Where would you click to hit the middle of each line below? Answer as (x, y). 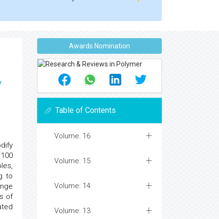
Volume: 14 (72, 186)
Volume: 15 (72, 161)
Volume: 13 (72, 211)
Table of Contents (86, 110)
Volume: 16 (72, 136)
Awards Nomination (99, 46)
